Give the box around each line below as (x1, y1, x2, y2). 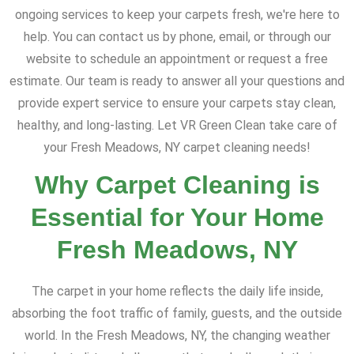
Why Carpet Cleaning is (34, 171, 320, 200)
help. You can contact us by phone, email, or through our (23, 29, 331, 45)
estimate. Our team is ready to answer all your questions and (9, 73, 345, 89)
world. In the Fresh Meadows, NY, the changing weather (24, 328, 330, 344)
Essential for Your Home (30, 203, 324, 232)
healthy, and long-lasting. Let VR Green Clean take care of (17, 118, 337, 134)
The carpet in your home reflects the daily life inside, (31, 284, 323, 299)
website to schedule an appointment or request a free (26, 51, 328, 67)
